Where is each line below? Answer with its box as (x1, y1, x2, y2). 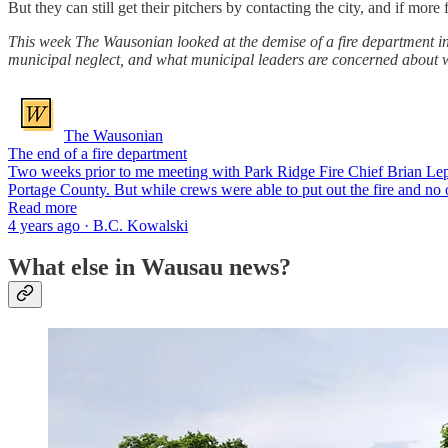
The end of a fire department (8, 144, 187, 162)
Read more (8, 198, 77, 216)
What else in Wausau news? (8, 254, 297, 281)
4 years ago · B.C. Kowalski (8, 216, 188, 234)
